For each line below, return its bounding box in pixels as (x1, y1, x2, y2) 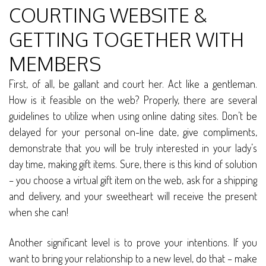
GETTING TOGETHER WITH (9, 27, 244, 52)
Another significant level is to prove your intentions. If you (9, 236, 257, 249)
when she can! (9, 205, 68, 219)
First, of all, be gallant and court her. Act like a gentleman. (9, 77, 257, 91)
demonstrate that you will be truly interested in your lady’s (9, 141, 257, 155)
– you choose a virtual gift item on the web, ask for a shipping (9, 173, 257, 187)
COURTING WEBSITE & (9, 3, 207, 28)
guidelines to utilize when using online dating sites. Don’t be (9, 109, 257, 123)
